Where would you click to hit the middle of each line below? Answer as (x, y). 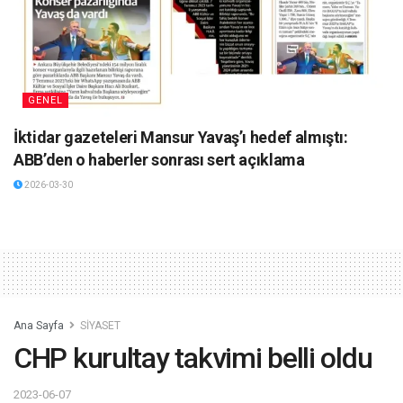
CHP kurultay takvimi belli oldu (193, 358)
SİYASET (100, 325)
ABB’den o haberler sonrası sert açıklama (159, 159)
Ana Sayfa (39, 325)
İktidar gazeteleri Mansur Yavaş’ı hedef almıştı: (181, 137)
